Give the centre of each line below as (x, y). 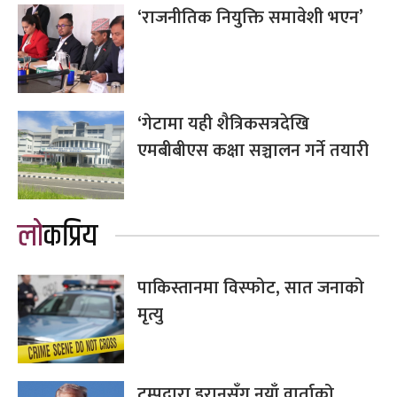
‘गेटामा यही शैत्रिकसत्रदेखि (223, 124)
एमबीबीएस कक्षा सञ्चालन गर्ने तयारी (253, 150)
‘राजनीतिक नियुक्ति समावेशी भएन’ (250, 17)
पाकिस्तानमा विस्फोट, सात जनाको (251, 288)
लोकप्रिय (70, 236)
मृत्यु (150, 314)
